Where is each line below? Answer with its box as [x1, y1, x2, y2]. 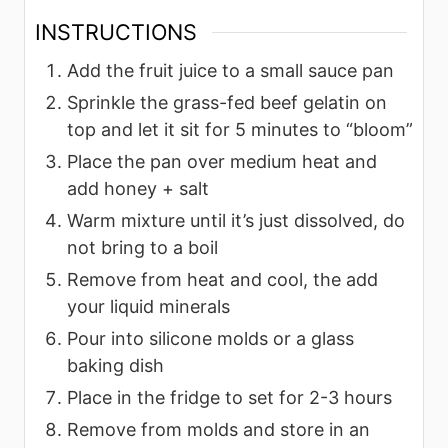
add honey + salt [67, 177, 209, 199]
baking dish [67, 354, 164, 376]
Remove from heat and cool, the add [67, 268, 378, 290]
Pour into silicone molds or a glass [67, 327, 354, 349]
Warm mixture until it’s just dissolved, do [67, 209, 405, 231]
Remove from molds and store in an [67, 418, 370, 440]
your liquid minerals [67, 295, 230, 317]
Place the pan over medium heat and [67, 150, 377, 172]
